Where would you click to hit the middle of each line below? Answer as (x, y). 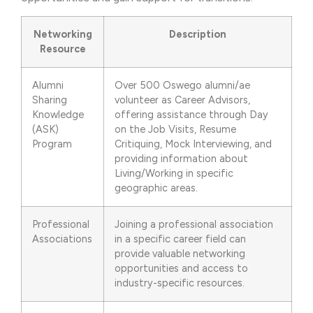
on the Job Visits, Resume (175, 130)
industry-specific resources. (180, 283)
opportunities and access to (181, 269)
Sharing (50, 100)
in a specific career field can (180, 239)
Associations (62, 239)
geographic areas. (156, 188)
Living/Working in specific (174, 174)
